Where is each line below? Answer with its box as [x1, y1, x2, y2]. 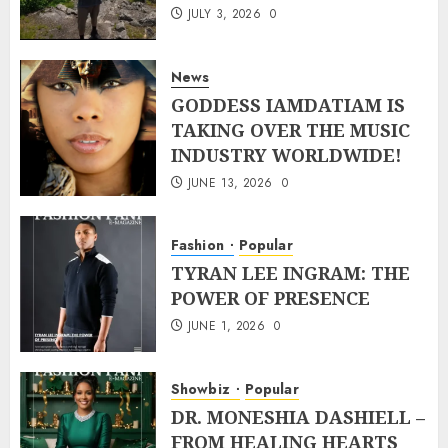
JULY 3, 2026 [187, 5, 262, 24]
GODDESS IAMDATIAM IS [171, 92, 405, 117]
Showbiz [171, 378, 234, 399]
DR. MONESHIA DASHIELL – [171, 404, 425, 429]
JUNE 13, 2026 [187, 173, 273, 192]
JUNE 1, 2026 [187, 317, 266, 336]
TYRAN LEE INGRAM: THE [171, 261, 410, 286]
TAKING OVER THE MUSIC [171, 117, 410, 142]
